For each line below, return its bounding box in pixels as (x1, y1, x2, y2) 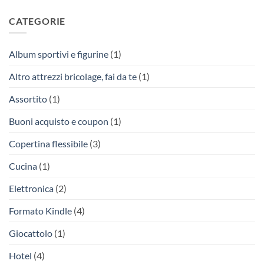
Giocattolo (9, 227, 52, 239)
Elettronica (9, 183, 54, 194)
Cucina (9, 160, 37, 172)
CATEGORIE (9, 15, 66, 27)
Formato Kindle (9, 205, 72, 217)
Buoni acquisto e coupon (9, 115, 108, 127)
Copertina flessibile (9, 138, 88, 150)
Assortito (9, 93, 47, 105)
